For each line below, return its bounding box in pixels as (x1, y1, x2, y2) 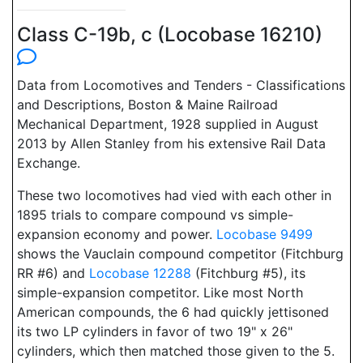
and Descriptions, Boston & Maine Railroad (17, 96, 278, 113)
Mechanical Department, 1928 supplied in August (17, 116, 318, 132)
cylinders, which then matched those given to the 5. (17, 343, 335, 359)
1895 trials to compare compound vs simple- (17, 207, 293, 223)
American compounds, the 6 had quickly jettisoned (17, 304, 329, 320)
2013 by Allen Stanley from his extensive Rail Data (17, 135, 326, 152)
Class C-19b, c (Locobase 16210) (17, 23, 322, 46)
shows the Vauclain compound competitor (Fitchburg (17, 246, 344, 262)
